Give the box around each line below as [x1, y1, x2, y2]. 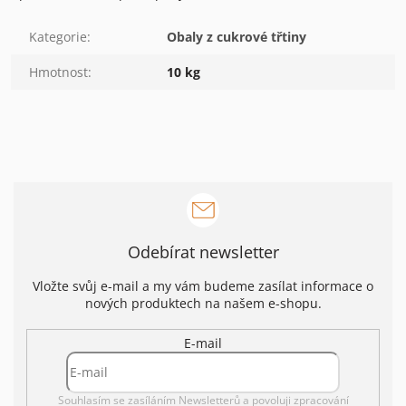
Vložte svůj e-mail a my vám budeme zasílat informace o [33, 276, 373, 295]
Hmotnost [29, 63, 88, 81]
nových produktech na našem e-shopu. [84, 294, 322, 312]
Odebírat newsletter [127, 240, 279, 263]
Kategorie [29, 27, 87, 45]
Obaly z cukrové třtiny [167, 27, 306, 45]
